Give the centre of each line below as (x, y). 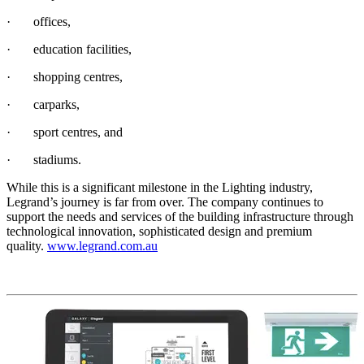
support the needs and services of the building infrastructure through (180, 217)
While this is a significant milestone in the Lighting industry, (160, 188)
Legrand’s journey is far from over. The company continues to (165, 202)
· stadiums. (44, 160)
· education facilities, (69, 50)
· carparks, (43, 105)
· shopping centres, (65, 77)
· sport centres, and (65, 132)
